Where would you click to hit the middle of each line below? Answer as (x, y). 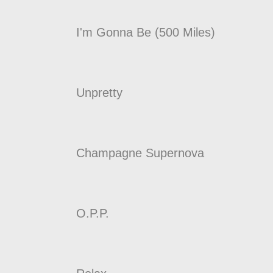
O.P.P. (93, 213)
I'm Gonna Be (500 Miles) (146, 32)
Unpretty (99, 92)
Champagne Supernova (140, 153)
